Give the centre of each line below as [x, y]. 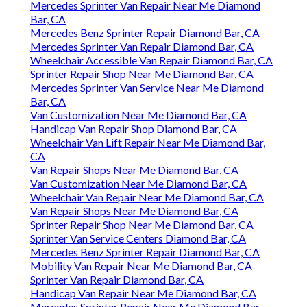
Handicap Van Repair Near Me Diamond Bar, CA [143, 293]
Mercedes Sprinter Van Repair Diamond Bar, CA [142, 47]
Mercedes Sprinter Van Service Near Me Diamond [147, 88]
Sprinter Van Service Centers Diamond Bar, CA [138, 238]
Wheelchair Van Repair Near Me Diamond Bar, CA [147, 197]
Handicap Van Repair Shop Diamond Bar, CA [134, 129]
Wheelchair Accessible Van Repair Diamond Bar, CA [151, 60]
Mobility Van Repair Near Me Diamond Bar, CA [141, 266]
